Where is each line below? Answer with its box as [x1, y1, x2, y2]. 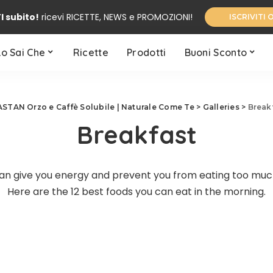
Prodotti [126, 46, 166, 58]
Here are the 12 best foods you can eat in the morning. [7, 185, 266, 199]
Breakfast [76, 119, 197, 150]
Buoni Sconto [184, 46, 247, 58]
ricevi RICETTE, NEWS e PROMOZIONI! [38, 10, 193, 23]
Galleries [202, 102, 239, 112]
